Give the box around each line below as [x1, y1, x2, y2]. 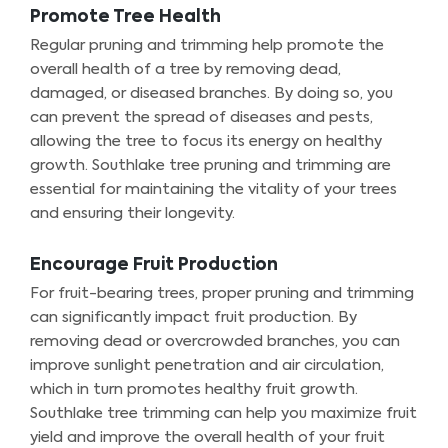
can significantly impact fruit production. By [30, 309, 357, 325]
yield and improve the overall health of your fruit [30, 429, 385, 445]
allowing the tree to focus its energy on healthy [30, 133, 382, 149]
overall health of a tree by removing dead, [30, 61, 341, 77]
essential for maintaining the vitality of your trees [30, 181, 397, 197]
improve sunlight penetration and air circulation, [30, 357, 384, 373]
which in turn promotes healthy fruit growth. [30, 381, 358, 397]
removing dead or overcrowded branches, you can [30, 333, 400, 349]
